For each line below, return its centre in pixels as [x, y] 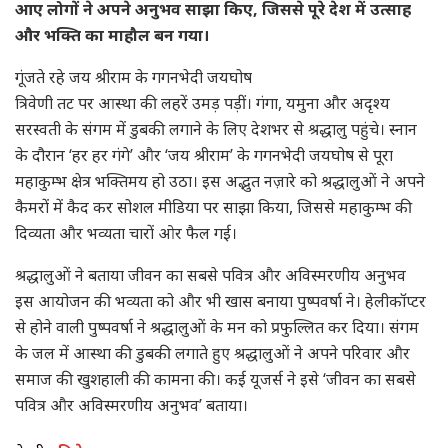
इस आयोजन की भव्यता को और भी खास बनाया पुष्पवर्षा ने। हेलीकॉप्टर [220, 301]
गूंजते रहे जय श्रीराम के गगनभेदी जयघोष [133, 77]
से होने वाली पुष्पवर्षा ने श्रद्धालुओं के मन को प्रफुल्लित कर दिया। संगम [217, 327]
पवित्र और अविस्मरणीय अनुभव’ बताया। [131, 405]
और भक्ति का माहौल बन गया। [112, 35]
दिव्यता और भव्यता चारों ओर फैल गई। [126, 233]
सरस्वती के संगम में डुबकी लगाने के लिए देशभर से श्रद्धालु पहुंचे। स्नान [216, 129]
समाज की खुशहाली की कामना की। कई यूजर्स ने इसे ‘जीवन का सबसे [215, 379]
